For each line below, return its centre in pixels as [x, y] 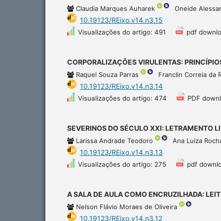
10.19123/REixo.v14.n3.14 [121, 86]
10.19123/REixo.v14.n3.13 [121, 152]
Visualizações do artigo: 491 [122, 32]
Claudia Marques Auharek [116, 8]
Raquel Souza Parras [108, 74]
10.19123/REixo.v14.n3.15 [121, 20]
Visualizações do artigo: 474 [122, 98]
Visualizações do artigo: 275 [122, 164]
